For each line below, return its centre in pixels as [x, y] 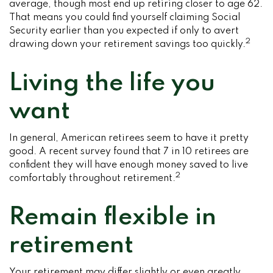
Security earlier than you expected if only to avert [124, 31]
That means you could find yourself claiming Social [125, 18]
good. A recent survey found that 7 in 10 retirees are [129, 152]
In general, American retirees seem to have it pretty [129, 138]
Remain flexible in [113, 218]
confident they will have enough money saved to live [129, 165]
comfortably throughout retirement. [92, 179]
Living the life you [112, 83]
